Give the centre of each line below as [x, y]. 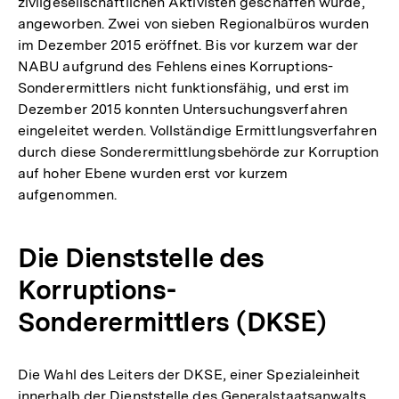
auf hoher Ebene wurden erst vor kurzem [153, 173]
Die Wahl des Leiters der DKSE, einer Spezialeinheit [189, 374]
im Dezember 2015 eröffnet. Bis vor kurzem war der [188, 45]
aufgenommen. [68, 194]
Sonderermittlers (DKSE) [173, 321]
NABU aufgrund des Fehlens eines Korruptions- [175, 66]
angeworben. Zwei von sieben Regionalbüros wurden [194, 23]
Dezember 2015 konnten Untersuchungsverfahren [183, 109]
